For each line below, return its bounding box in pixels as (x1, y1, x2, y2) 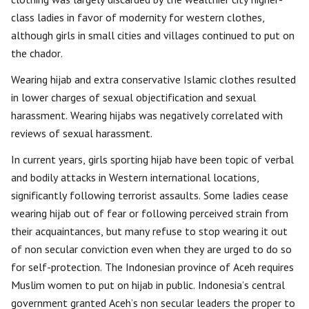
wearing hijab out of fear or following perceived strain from (11, 206, 288, 221)
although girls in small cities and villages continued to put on (11, 28, 295, 43)
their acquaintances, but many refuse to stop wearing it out (11, 224, 288, 239)
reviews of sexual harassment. (11, 126, 152, 141)
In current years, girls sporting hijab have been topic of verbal (11, 152, 294, 167)
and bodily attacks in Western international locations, (11, 170, 259, 185)
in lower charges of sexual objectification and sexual (11, 90, 256, 105)
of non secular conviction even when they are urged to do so (11, 242, 292, 257)
